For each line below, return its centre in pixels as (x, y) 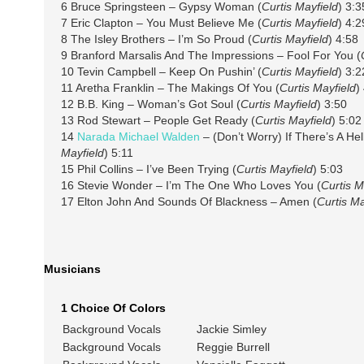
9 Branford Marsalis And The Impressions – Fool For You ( (210, 55)
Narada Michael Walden (138, 136)
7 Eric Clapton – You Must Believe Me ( (161, 23)
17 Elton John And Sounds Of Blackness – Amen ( (188, 201)
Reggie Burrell (233, 347)
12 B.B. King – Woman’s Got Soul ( (150, 104)
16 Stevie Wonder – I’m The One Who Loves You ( (191, 185)
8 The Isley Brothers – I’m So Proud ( (156, 39)
